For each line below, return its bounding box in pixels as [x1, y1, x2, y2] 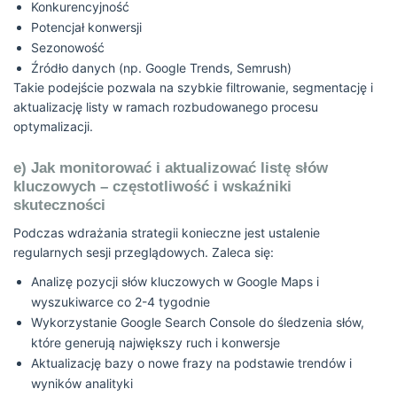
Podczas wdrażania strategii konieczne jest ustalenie [13, 225, 320, 240]
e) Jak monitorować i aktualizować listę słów [13, 160, 328, 176]
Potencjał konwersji [31, 19, 142, 35]
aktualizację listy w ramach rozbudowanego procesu [13, 99, 318, 114]
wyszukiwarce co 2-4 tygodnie [31, 294, 210, 309]
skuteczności [13, 197, 105, 214]
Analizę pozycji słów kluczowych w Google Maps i [31, 274, 319, 289]
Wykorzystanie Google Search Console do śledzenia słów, [31, 315, 364, 330]
